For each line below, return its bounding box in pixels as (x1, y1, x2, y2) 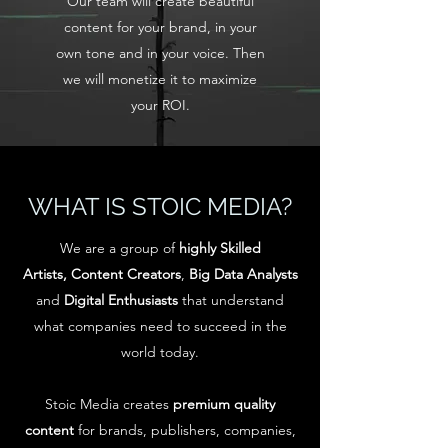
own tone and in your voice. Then (55, 44, 265, 62)
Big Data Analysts (188, 265, 298, 283)
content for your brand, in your (63, 18, 257, 36)
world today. (121, 343, 199, 361)
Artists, (22, 265, 67, 283)
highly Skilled (178, 239, 261, 257)
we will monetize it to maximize (63, 70, 257, 88)
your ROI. (130, 96, 190, 114)
